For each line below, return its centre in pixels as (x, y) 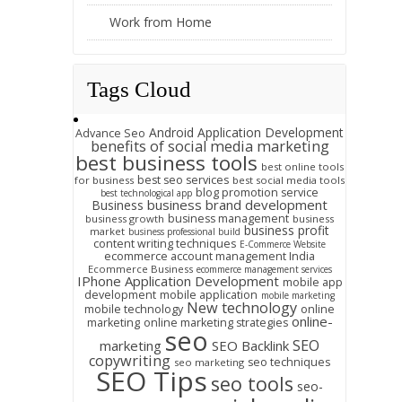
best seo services (183, 180)
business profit (287, 230)
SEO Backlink (250, 345)
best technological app (146, 193)
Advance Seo (110, 133)
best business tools (166, 163)
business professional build (184, 232)
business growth (125, 218)
